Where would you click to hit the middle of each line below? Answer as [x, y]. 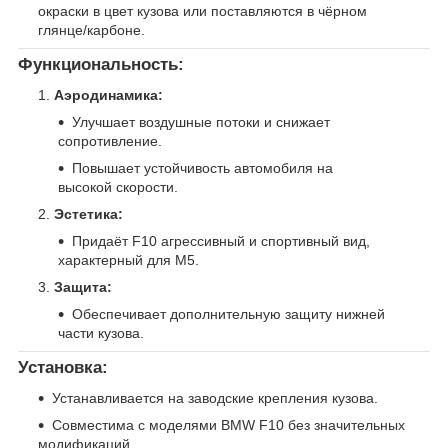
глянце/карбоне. [91, 30]
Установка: [63, 368]
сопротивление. [110, 141]
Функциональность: [101, 65]
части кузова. [101, 333]
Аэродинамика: [108, 95]
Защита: [83, 287]
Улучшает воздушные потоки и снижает [201, 122]
